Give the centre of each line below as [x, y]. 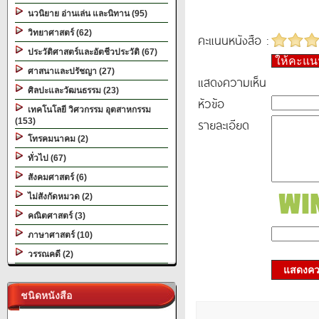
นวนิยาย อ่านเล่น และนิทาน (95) [85, 14]
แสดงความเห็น [232, 82]
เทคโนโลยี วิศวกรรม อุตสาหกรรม [87, 110]
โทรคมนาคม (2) [56, 139]
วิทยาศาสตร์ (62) [58, 33]
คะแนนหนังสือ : [233, 40]
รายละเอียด [224, 125]
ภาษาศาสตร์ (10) [58, 235]
